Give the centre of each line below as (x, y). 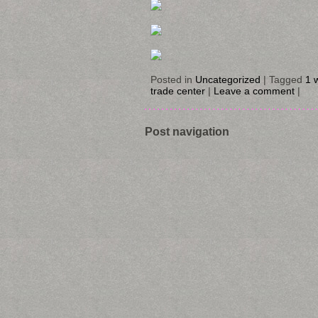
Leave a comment (254, 91)
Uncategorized (228, 79)
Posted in (173, 79)
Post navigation (187, 131)
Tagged (287, 79)
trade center (178, 91)
